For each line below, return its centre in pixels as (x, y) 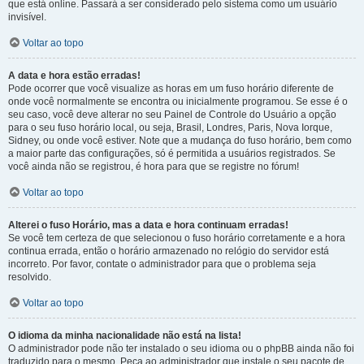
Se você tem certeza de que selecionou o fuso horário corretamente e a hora (177, 238)
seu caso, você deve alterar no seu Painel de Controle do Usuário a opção (172, 115)
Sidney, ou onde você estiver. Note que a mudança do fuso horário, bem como (180, 141)
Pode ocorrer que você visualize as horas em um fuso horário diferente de (171, 89)
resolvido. (30, 277)
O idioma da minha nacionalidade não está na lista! (125, 336)
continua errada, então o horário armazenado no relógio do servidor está (169, 251)
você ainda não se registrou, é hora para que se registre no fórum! (154, 167)
